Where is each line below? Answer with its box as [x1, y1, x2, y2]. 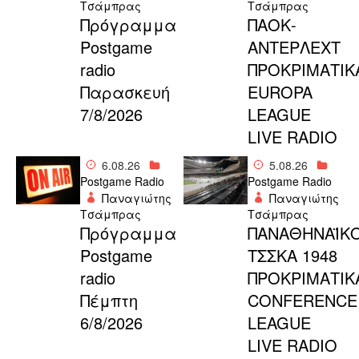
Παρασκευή [79, 80, 170, 104]
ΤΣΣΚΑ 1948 [247, 244, 337, 268]
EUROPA [247, 80, 313, 104]
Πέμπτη [79, 288, 138, 313]
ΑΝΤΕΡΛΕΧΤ [247, 35, 341, 59]
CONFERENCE [247, 288, 357, 313]
